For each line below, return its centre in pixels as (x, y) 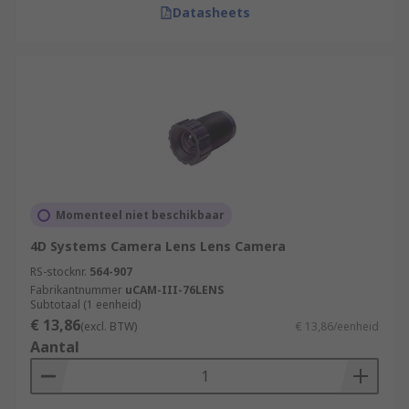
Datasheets (211, 12)
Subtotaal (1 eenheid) (85, 304)
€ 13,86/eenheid (337, 326)
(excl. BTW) (109, 326)
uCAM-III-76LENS (174, 290)
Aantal (55, 347)
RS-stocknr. (58, 272)
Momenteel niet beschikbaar (140, 215)
